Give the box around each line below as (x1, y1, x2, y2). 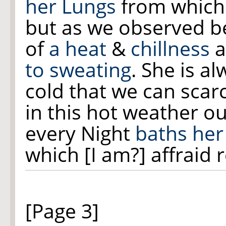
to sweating (25, 56, 131, 83)
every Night (25, 120, 135, 147)
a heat (49, 35, 106, 62)
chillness (131, 35, 210, 62)
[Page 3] (25, 197, 99, 224)
